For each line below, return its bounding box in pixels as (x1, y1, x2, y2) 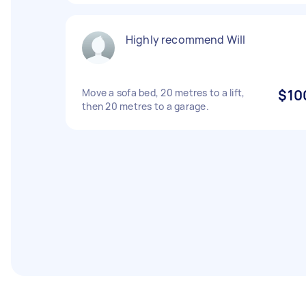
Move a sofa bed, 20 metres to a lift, (82, 86, 245, 99)
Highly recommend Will (126, 32, 246, 47)
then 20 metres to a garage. (82, 100, 209, 113)
